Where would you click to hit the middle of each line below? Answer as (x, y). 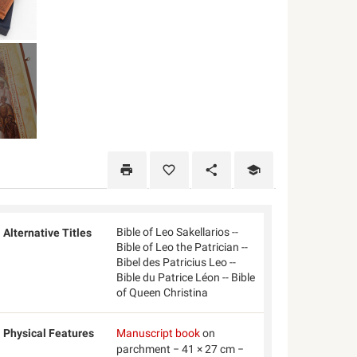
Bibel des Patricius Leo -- (176, 262)
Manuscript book (158, 333)
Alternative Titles (48, 233)
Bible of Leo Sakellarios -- (177, 232)
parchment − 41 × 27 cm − (180, 349)
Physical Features (49, 333)
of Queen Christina (162, 292)
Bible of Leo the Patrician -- (182, 247)
